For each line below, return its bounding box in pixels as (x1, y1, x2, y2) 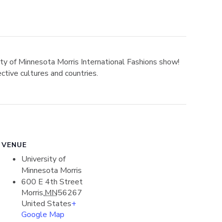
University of (21, 154, 65, 165)
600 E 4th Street (21, 176, 83, 187)
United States (21, 198, 71, 209)
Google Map (21, 209, 64, 220)
